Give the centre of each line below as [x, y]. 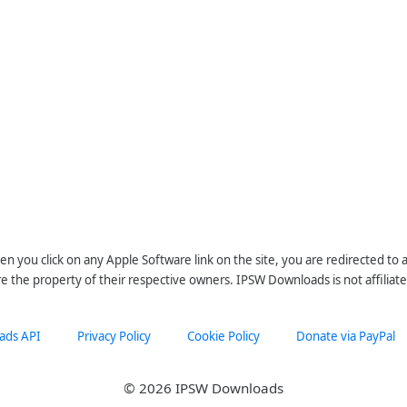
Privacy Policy [114, 336]
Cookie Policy [223, 336]
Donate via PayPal [346, 336]
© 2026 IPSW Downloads [203, 388]
